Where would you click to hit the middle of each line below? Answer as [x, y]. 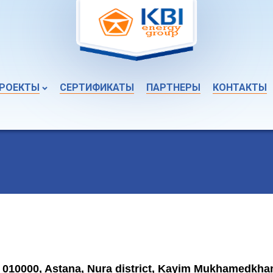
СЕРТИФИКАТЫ [97, 87]
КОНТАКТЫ [240, 87]
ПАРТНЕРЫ [173, 87]
